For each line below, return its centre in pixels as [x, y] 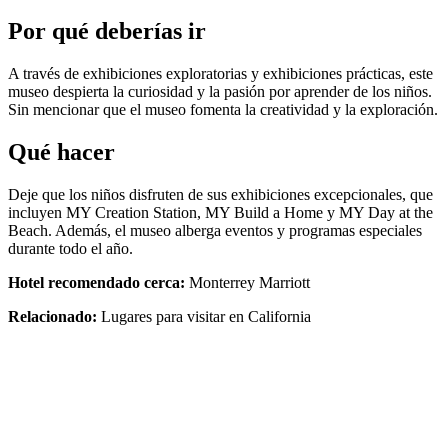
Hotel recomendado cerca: [96, 283]
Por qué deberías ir [107, 31]
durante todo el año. [70, 249]
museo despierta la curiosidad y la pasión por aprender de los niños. [220, 92]
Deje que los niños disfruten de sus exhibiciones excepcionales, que [220, 195]
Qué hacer [61, 152]
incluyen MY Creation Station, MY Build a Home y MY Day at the [220, 213]
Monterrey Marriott [247, 283]
